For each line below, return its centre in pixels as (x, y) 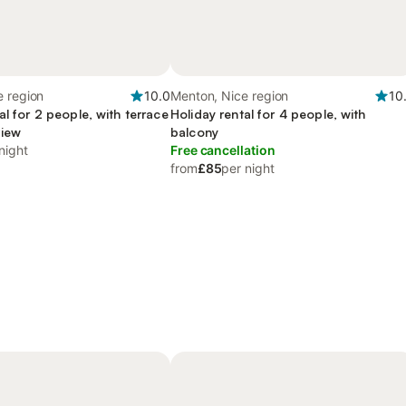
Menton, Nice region (230, 96)
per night (248, 168)
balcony (194, 132)
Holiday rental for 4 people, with (268, 114)
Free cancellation (223, 150)
